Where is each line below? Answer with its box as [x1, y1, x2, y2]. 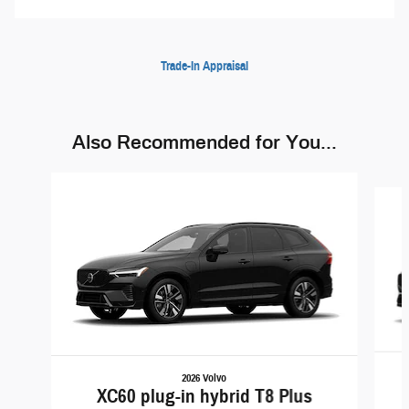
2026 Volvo [182, 370, 227, 384]
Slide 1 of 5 [6, 172, 58, 189]
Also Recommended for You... [72, 131, 337, 152]
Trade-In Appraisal [161, 58, 248, 74]
